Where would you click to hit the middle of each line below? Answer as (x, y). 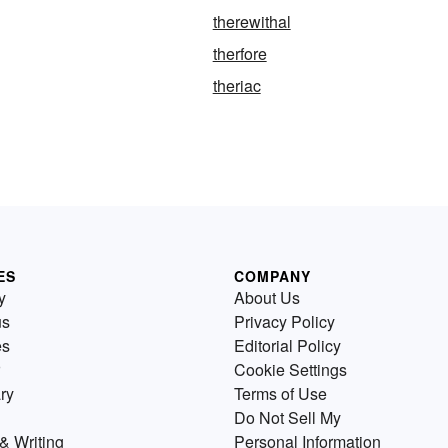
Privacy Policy (284, 322)
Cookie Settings (290, 370)
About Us (267, 298)
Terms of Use (280, 394)
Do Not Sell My (287, 418)
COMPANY (272, 276)
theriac (236, 86)
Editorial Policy (287, 346)
